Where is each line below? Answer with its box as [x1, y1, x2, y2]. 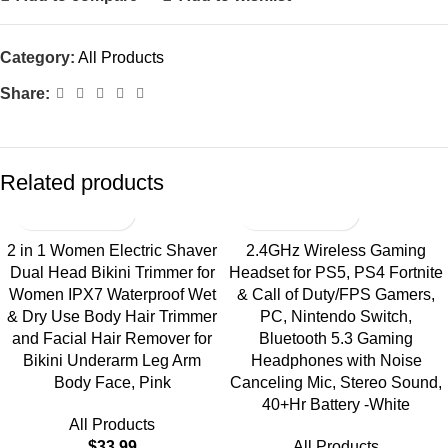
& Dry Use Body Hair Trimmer [7, 308, 217, 325]
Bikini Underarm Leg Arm [23, 352, 201, 369]
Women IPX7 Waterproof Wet [8, 286, 216, 303]
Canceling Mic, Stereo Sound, [230, 374, 442, 391]
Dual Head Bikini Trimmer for [9, 264, 215, 281]
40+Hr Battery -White [262, 396, 410, 413]
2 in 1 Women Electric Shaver [7, 242, 217, 259]
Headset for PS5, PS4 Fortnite [229, 264, 443, 281]
